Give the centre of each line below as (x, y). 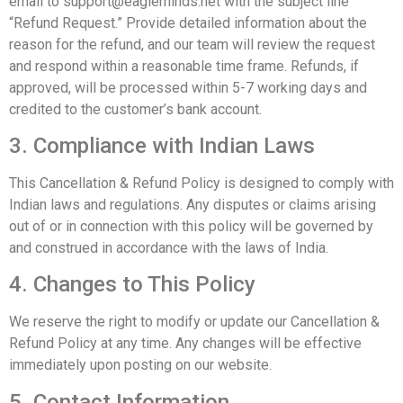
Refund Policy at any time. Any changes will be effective (185, 344)
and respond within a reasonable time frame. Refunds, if (184, 66)
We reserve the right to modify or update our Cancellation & (194, 322)
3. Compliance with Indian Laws (162, 145)
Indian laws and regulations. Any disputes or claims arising (193, 204)
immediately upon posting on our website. (140, 365)
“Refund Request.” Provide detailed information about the (188, 22)
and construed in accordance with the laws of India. (169, 247)
